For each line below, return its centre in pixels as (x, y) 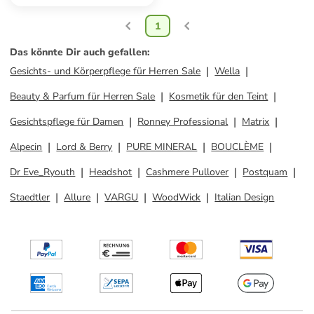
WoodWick (177, 197)
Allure (77, 197)
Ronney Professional (183, 122)
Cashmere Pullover (187, 172)
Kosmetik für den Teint (219, 96)
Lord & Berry (84, 147)
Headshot (111, 172)
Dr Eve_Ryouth (43, 172)
